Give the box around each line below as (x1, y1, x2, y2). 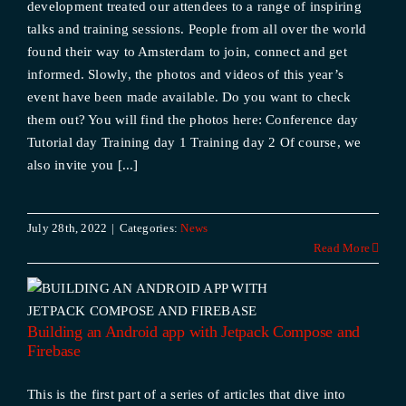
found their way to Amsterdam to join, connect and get (26, 44, 347, 59)
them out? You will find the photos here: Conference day (26, 112, 359, 127)
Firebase (26, 342, 81, 360)
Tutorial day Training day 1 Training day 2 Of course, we (26, 135, 362, 150)
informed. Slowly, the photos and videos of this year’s (26, 67, 344, 82)
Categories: (119, 221, 181, 235)
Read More (313, 241, 371, 255)
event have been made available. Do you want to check (26, 90, 352, 104)
